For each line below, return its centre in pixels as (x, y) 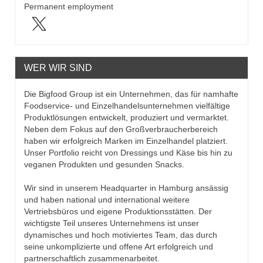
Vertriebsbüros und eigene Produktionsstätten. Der (118, 211)
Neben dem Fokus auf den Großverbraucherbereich (121, 129)
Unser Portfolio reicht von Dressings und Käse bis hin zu (128, 153)
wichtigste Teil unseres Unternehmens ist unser (112, 223)
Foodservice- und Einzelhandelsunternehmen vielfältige (127, 106)
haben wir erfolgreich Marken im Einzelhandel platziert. (126, 141)
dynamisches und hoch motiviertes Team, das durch (121, 235)
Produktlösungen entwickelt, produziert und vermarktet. (127, 117)
